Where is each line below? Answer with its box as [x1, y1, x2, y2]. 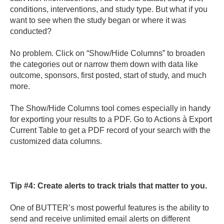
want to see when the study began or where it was [10, 15, 186, 24]
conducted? [10, 26, 51, 35]
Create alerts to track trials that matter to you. [37, 181, 207, 190]
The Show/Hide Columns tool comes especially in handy [10, 104, 210, 113]
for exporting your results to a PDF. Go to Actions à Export [10, 115, 212, 124]
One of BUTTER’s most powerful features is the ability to [10, 203, 209, 212]
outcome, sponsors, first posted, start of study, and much [10, 70, 206, 79]
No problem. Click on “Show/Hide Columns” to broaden [10, 48, 205, 57]
